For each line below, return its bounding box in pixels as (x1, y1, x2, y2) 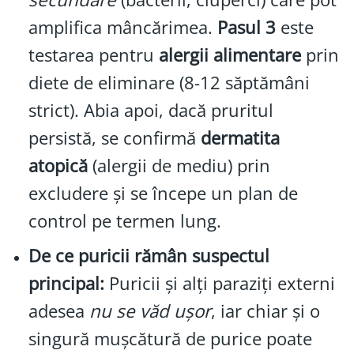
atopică (28, 153, 88, 178)
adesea (28, 299, 89, 324)
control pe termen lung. (28, 208, 221, 233)
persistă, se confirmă (28, 125, 201, 150)
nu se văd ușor (88, 299, 211, 324)
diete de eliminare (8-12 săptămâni (28, 70, 310, 95)
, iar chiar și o (210, 299, 320, 324)
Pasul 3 (217, 14, 276, 40)
